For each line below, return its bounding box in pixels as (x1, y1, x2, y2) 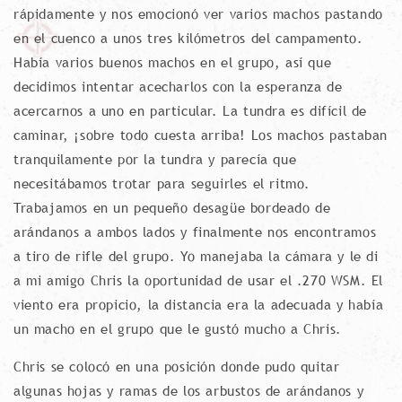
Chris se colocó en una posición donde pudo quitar (13, 358, 340, 374)
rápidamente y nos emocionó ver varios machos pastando (13, 5, 383, 22)
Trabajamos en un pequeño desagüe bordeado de (13, 199, 331, 215)
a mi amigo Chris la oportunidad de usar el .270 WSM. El (13, 272, 384, 288)
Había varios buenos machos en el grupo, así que (13, 54, 332, 70)
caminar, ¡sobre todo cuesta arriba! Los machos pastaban (13, 127, 389, 143)
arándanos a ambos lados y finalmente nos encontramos (13, 223, 377, 240)
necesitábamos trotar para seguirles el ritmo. (13, 175, 311, 191)
